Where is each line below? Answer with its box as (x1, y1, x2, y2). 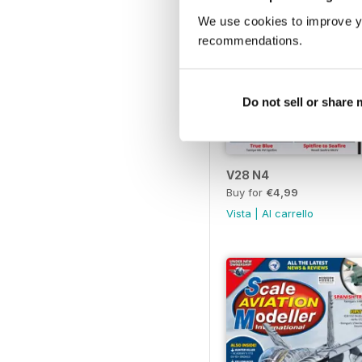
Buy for (226, 186, 266, 200)
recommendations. (197, 33, 303, 48)
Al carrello (262, 207, 314, 221)
